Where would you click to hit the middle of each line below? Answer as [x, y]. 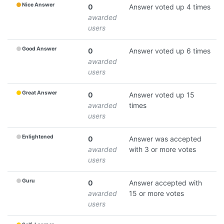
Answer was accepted [165, 138]
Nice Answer [38, 5]
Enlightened [38, 137]
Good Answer [39, 49]
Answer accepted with [165, 182]
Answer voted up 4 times [170, 6]
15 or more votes [156, 193]
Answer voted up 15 [162, 94]
